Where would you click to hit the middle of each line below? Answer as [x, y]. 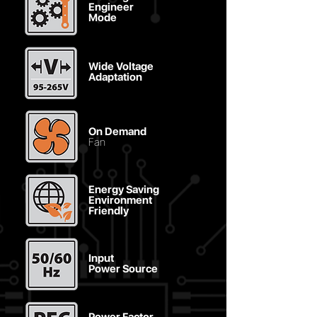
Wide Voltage [121, 66]
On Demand [117, 131]
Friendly [109, 210]
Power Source [123, 268]
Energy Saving [124, 189]
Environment [120, 200]
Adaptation [115, 76]
